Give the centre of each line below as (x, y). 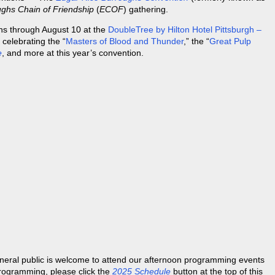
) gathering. (146, 10)
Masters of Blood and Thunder (125, 41)
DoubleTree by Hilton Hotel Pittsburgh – (185, 30)
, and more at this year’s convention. (73, 53)
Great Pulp (230, 41)
